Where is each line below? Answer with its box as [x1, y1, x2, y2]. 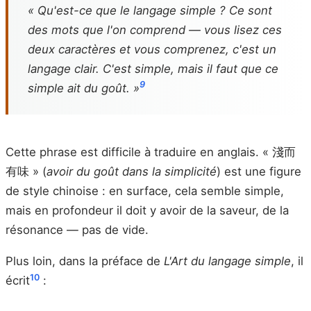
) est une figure [217, 164, 301, 178]
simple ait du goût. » [28, 81, 140, 95]
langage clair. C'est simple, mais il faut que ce [28, 61, 278, 76]
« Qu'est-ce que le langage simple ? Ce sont [28, 3, 272, 17]
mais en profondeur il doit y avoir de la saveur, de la [6, 203, 289, 217]
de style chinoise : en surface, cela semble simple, [6, 183, 284, 198]
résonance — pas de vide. [6, 222, 149, 237]
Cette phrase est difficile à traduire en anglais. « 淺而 [6, 144, 296, 159]
